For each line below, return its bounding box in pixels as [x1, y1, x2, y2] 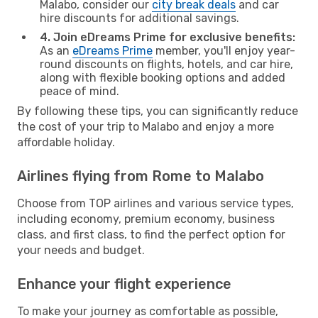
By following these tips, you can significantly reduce [17, 104, 298, 118]
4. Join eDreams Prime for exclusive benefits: [40, 30, 295, 44]
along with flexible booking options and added [40, 70, 285, 84]
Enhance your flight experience [17, 275, 231, 292]
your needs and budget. [17, 243, 145, 257]
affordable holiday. [17, 135, 115, 149]
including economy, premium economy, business [17, 212, 275, 226]
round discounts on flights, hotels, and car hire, [40, 57, 293, 71]
